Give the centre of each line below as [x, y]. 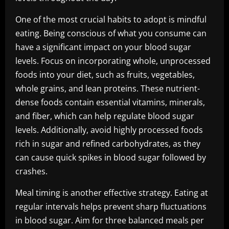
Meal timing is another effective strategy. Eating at [112, 193]
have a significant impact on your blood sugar [103, 47]
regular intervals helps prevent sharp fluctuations [111, 207]
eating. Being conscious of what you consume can [111, 33]
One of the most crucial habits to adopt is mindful [111, 19]
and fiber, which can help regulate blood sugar [105, 116]
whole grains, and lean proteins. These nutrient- [108, 88]
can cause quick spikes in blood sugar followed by [111, 157]
